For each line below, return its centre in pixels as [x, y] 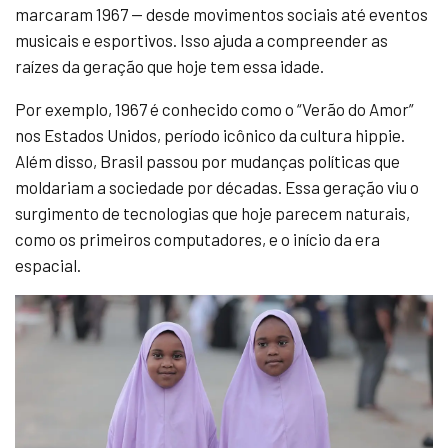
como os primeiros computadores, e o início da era [197, 239]
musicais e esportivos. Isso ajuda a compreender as [201, 40]
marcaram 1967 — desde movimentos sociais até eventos [221, 14]
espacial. [48, 265]
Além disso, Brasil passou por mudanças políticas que [207, 161]
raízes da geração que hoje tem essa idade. [169, 66]
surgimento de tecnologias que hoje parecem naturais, [212, 213]
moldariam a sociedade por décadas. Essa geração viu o [217, 187]
